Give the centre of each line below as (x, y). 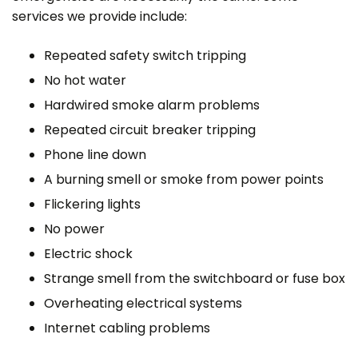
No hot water (85, 80)
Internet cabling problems (127, 328)
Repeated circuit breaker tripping (150, 129)
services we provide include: (99, 16)
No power (74, 229)
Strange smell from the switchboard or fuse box (195, 278)
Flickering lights (92, 204)
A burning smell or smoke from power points (184, 179)
